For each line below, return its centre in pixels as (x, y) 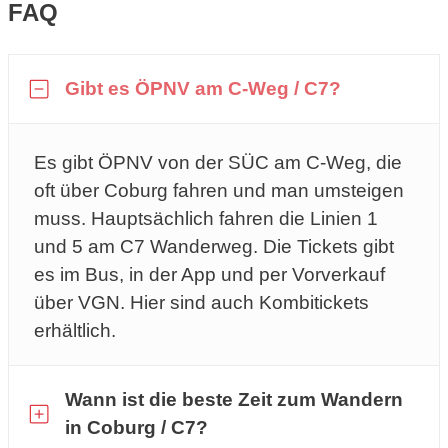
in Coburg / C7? (136, 427)
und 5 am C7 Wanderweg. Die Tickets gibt (214, 246)
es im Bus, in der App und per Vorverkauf (209, 274)
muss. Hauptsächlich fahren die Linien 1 (206, 218)
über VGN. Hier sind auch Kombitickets (201, 302)
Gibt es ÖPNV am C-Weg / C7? (203, 88)
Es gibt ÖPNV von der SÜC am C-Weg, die (218, 162)
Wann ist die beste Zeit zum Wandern (234, 399)
